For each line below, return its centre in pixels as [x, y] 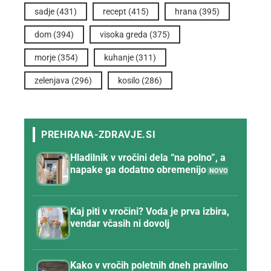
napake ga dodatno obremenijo [138, 169]
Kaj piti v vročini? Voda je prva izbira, [150, 211]
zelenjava [52, 80]
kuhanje [119, 57]
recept [115, 11]
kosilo [129, 80]
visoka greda [124, 34]
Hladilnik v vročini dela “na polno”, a [148, 157]
